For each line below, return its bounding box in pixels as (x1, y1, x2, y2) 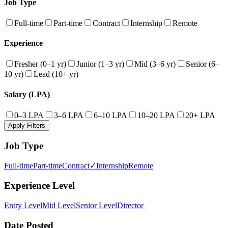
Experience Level (4, 180, 75, 191)
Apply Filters (8, 121, 45, 129)
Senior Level (76, 201, 117, 210)
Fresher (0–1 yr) (14, 60, 66, 69)
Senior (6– (186, 60, 219, 69)
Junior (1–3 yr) (76, 60, 124, 69)
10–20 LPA (137, 110, 175, 120)
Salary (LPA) (4, 90, 50, 99)
